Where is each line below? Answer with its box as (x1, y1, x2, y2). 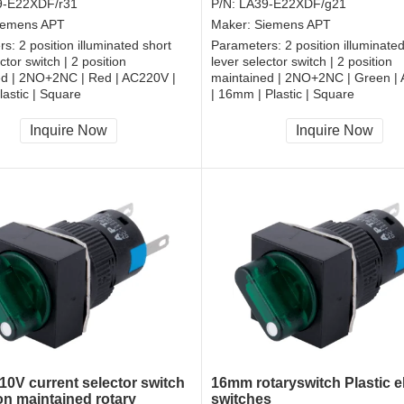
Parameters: (211, 38, 285, 53)
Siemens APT (254, 17, 331, 32)
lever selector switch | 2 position (211, 54, 392, 69)
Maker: (211, 17, 254, 32)
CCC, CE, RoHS (211, 108, 303, 124)
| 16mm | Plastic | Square (211, 87, 354, 102)
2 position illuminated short (19, 38, 171, 53)
